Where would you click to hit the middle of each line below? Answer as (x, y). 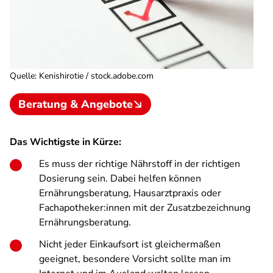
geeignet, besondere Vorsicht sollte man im (135, 259)
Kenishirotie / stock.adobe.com (96, 76)
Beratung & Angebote (76, 104)
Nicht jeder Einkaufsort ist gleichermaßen (130, 244)
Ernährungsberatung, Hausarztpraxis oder (130, 193)
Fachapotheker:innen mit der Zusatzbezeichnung (145, 208)
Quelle (22, 76)
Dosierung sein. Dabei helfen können (120, 179)
